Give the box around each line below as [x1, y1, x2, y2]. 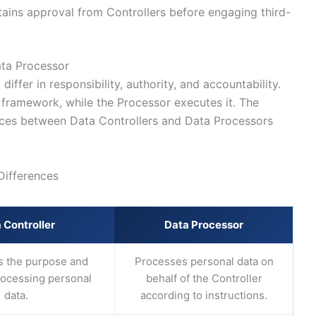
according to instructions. [140, 288, 267, 302]
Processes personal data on [134, 254, 274, 268]
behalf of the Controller [145, 271, 262, 285]
